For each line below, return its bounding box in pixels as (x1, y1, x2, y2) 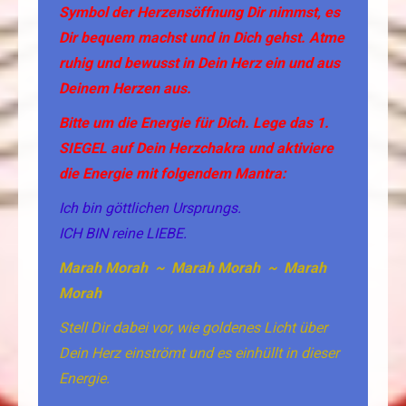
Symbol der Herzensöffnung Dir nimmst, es (59, 4, 340, 22)
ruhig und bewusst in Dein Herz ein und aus (59, 54, 340, 72)
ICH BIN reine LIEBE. (59, 225, 190, 243)
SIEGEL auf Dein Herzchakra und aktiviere (59, 140, 333, 158)
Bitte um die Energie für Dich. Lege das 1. (59, 114, 329, 132)
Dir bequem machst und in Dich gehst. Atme (59, 29, 344, 47)
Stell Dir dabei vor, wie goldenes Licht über (59, 319, 327, 337)
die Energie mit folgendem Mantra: (59, 165, 294, 183)
